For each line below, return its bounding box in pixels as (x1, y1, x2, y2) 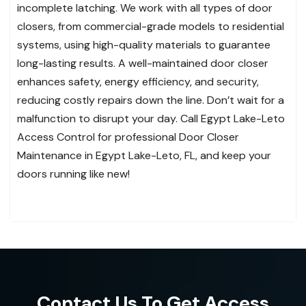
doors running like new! (17, 167, 130, 182)
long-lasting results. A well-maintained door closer (17, 56, 268, 71)
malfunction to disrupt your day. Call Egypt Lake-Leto (17, 111, 285, 126)
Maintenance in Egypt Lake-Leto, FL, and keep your (17, 148, 271, 163)
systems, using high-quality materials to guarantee (17, 38, 270, 53)
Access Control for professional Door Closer (17, 130, 239, 145)
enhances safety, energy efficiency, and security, (17, 74, 259, 89)
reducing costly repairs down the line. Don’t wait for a (17, 93, 284, 108)
